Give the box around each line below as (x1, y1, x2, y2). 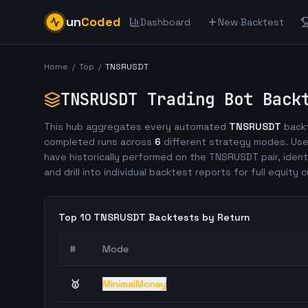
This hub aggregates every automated (44, 120, 229, 133)
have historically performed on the (44, 151, 209, 163)
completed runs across (44, 135, 155, 148)
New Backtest (218, 16, 284, 28)
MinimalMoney (102, 278, 166, 290)
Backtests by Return (146, 211, 250, 223)
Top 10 (58, 211, 93, 223)
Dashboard (140, 16, 190, 28)
